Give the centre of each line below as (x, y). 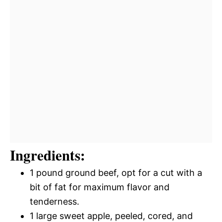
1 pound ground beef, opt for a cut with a (116, 172)
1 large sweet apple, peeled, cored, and (111, 216)
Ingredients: (48, 155)
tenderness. (55, 201)
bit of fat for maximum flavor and (100, 187)
